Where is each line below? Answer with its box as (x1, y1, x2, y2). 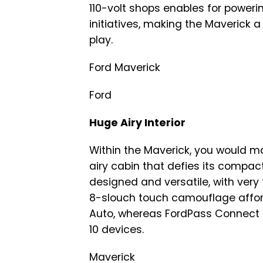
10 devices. (89, 222, 144, 237)
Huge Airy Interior (89, 116, 186, 130)
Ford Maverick (89, 60, 160, 75)
